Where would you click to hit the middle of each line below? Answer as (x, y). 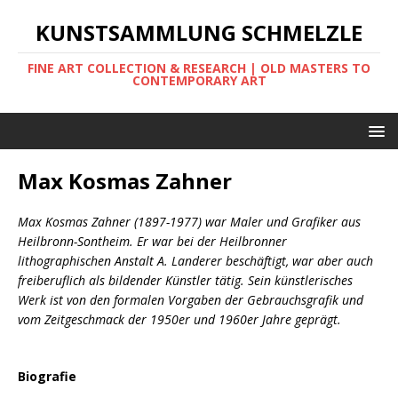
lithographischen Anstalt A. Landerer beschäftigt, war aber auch (195, 261)
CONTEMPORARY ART (199, 80)
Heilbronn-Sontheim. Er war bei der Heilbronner (152, 241)
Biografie (47, 376)
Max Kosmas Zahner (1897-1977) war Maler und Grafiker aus (189, 222)
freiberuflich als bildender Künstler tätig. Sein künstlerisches (185, 280)
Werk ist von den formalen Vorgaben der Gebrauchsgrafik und (191, 300)
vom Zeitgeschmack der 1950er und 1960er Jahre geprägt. (179, 319)
